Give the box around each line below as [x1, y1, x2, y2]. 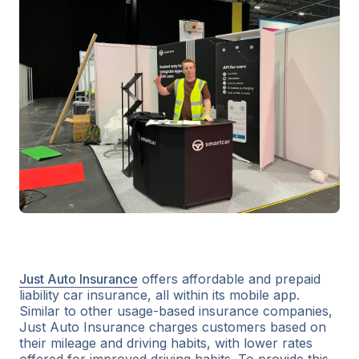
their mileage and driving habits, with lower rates [19, 334, 313, 351]
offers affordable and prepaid [138, 270, 321, 287]
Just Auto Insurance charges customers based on [19, 318, 326, 335]
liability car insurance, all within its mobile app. [19, 286, 300, 303]
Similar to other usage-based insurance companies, [19, 302, 333, 319]
